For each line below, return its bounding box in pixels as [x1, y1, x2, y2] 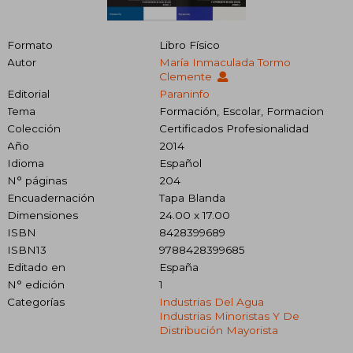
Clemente [158, 69, 215, 83]
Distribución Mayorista [158, 323, 278, 336]
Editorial [7, 87, 50, 100]
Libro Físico [158, 38, 220, 51]
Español [158, 156, 202, 169]
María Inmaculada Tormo [158, 55, 291, 69]
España [158, 260, 199, 273]
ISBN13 [7, 243, 46, 256]
